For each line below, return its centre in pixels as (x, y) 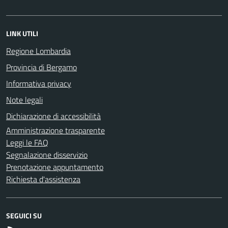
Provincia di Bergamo (41, 67)
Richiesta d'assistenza (43, 179)
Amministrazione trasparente (55, 130)
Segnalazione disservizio (47, 154)
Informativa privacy (39, 83)
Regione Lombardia (38, 51)
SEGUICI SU (24, 215)
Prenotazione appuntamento (55, 167)
